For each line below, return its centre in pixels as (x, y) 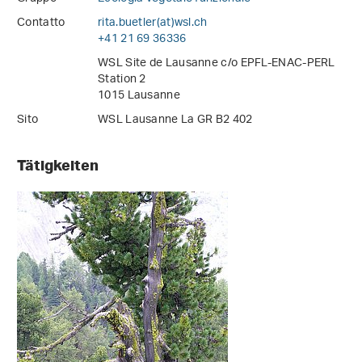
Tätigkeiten (59, 165)
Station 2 (122, 80)
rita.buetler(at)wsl (145, 23)
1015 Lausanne (139, 96)
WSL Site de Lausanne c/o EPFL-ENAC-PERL (217, 64)
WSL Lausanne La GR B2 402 (175, 120)
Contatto (41, 23)
